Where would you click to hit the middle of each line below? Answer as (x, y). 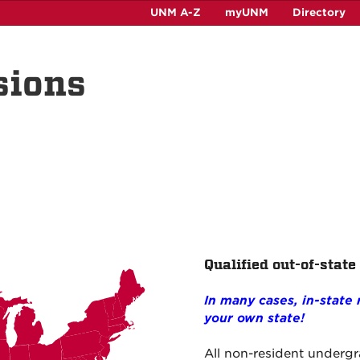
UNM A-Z (176, 12)
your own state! (254, 318)
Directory (319, 12)
